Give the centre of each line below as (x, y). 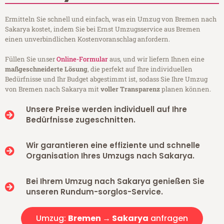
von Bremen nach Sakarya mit (53, 89)
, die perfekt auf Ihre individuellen (140, 69)
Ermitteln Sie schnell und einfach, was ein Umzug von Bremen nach (111, 19)
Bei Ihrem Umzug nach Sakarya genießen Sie (115, 181)
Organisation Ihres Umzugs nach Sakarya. (110, 156)
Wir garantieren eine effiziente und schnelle (113, 145)
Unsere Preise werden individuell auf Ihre (106, 109)
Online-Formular (82, 59)
